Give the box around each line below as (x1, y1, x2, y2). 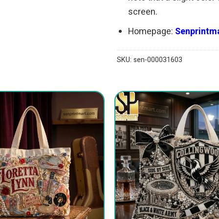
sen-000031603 (133, 54, 182, 65)
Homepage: (128, 24, 175, 38)
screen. (128, 5, 158, 19)
